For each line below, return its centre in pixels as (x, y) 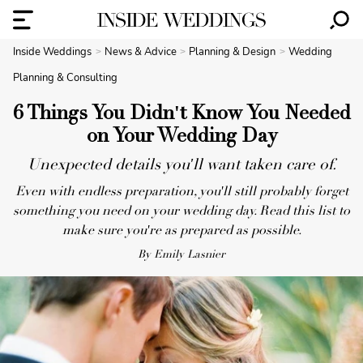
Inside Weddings (52, 52)
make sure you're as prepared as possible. (181, 231)
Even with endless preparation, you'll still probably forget (181, 192)
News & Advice (141, 52)
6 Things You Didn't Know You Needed (181, 115)
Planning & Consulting (65, 78)
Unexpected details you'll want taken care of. (181, 166)
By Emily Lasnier (181, 255)
